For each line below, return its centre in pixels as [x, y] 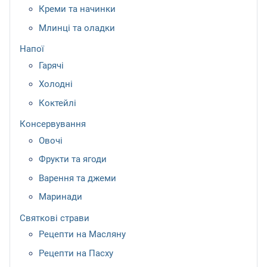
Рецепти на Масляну [82, 235]
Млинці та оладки [77, 28]
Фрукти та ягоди [73, 159]
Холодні [56, 84]
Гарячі [51, 65]
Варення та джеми [77, 178]
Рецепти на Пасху [76, 253]
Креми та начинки [77, 9]
